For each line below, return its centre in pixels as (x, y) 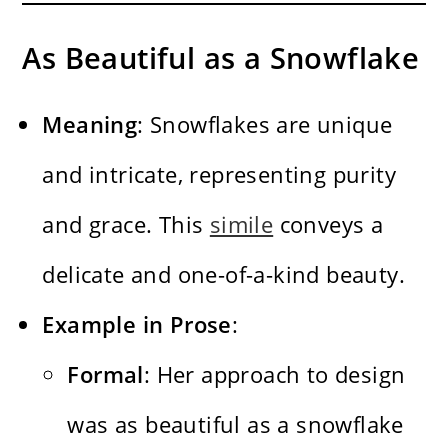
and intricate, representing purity (219, 174)
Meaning (90, 124)
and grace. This (126, 224)
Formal (105, 374)
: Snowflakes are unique (265, 124)
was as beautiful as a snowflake (235, 424)
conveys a (328, 224)
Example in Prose (137, 324)
